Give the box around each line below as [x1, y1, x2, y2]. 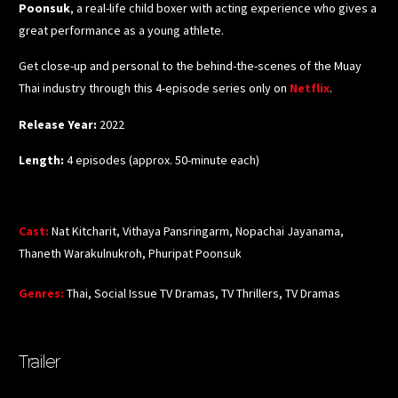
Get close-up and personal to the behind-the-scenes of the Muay [19, 58, 362, 75]
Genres [19, 285, 60, 302]
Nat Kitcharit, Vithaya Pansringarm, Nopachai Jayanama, [52, 223, 344, 240]
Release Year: [19, 115, 99, 132]
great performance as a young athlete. [19, 22, 224, 39]
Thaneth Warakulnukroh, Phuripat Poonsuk [19, 245, 242, 262]
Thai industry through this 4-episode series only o [19, 80, 281, 97]
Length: [19, 152, 67, 169]
